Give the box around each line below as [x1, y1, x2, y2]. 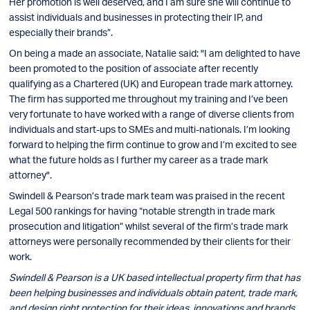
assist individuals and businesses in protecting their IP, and [9, 11, 262, 23]
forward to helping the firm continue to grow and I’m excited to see [9, 138, 297, 150]
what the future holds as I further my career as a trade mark [9, 154, 268, 165]
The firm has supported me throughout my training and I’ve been [9, 93, 288, 104]
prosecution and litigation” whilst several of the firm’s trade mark [9, 220, 288, 232]
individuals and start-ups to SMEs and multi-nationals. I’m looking [9, 123, 290, 135]
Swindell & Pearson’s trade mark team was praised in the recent [9, 190, 285, 201]
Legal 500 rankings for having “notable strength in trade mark [9, 205, 275, 217]
